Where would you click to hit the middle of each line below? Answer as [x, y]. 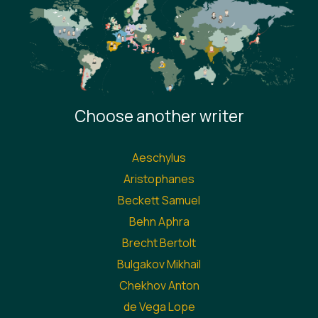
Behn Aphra [159, 221]
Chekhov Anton [159, 285]
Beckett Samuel [159, 200]
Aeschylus [159, 157]
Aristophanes [159, 179]
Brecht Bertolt [159, 242]
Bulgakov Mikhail [159, 264]
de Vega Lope [159, 306]
